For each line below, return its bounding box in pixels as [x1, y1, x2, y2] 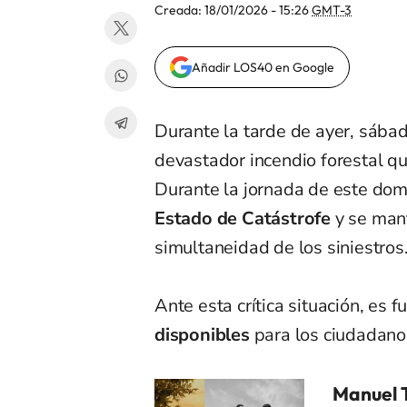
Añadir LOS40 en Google [192, 59, 334, 76]
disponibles [154, 323, 254, 348]
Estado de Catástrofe [154, 206, 331, 232]
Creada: [154, 2, 204, 19]
